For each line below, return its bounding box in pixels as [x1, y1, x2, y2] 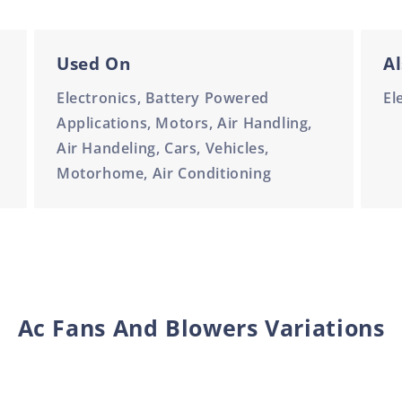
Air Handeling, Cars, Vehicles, [56, 138, 269, 159]
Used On [56, 52, 131, 76]
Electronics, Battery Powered [56, 88, 269, 109]
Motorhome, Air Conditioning [56, 163, 272, 184]
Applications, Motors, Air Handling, [56, 113, 312, 134]
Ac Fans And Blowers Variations [17, 312, 385, 344]
